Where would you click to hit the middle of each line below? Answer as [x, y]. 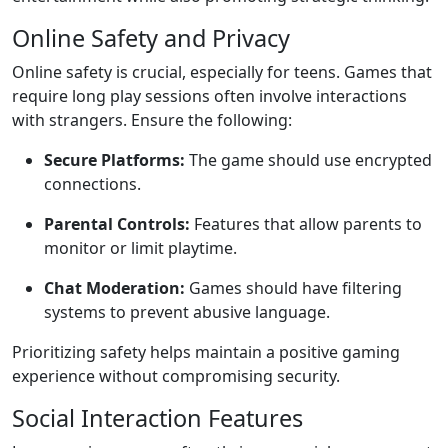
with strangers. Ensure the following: [152, 120]
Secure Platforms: [114, 160]
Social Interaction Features [157, 418]
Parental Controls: [117, 224]
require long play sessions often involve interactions [209, 96]
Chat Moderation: [114, 288]
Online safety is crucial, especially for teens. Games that [222, 72]
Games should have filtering [293, 288]
